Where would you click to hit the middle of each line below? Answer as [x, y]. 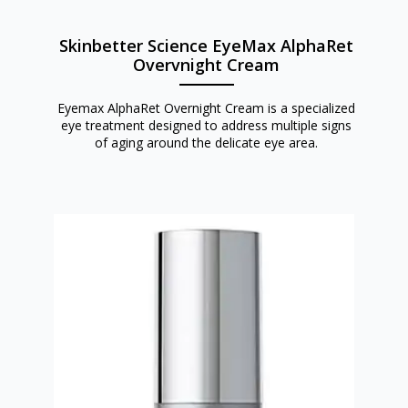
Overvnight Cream [207, 64]
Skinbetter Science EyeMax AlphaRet [207, 45]
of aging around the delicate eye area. [207, 142]
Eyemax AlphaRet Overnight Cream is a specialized [207, 107]
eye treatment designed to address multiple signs [207, 125]
